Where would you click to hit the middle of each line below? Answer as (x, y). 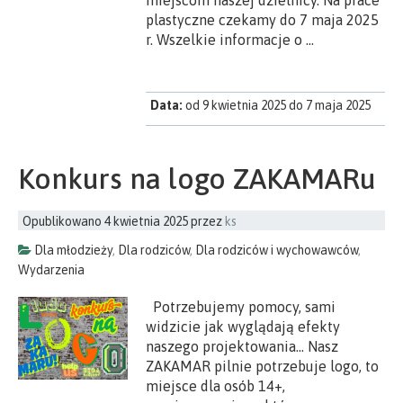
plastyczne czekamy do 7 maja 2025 (263, 19)
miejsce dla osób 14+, (216, 385)
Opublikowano (63, 221)
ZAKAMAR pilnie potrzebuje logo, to (263, 366)
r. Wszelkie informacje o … (230, 39)
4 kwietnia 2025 (146, 221)
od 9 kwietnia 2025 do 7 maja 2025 (278, 105)
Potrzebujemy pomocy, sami (241, 306)
